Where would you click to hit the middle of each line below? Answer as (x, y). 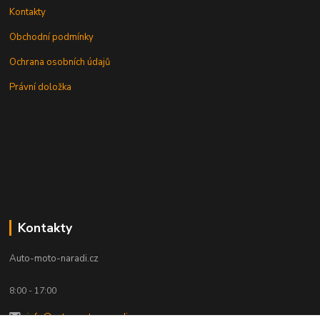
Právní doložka (41, 87)
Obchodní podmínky (52, 37)
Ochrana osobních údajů (60, 62)
